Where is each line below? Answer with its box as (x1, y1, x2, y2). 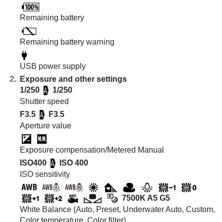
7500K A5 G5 (122, 193, 170, 202)
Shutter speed (20, 97, 69, 106)
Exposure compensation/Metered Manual (20, 145, 164, 154)
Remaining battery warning (20, 37, 114, 46)
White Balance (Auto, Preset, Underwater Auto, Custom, (20, 205, 215, 214)
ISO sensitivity (20, 169, 70, 178)
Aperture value (20, 121, 71, 130)
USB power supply (20, 61, 86, 70)
